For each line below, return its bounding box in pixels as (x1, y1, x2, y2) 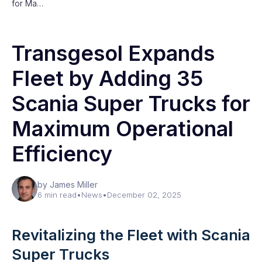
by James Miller (37, 180, 98, 189)
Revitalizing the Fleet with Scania (12, 226, 250, 244)
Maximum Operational (12, 116, 233, 142)
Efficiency (12, 141, 112, 167)
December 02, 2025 (107, 190, 181, 199)
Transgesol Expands (12, 40, 215, 66)
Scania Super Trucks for (12, 91, 250, 116)
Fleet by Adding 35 (12, 65, 203, 91)
